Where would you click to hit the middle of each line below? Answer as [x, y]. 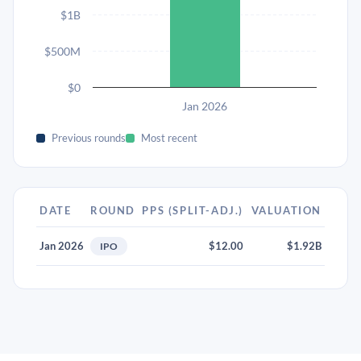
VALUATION [286, 210]
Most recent [169, 138]
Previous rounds [89, 138]
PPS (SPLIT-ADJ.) [193, 210]
